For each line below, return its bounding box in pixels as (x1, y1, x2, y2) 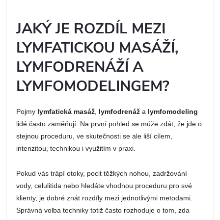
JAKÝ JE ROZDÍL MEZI (16, 18, 165, 39)
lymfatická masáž (37, 107, 95, 115)
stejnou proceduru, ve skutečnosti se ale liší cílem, (16, 132, 172, 140)
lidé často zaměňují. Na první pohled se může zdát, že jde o (16, 119, 202, 128)
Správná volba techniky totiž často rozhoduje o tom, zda (16, 206, 190, 214)
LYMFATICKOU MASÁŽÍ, (16, 37, 178, 58)
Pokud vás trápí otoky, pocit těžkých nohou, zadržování (16, 169, 187, 177)
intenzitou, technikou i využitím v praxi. (16, 144, 136, 152)
